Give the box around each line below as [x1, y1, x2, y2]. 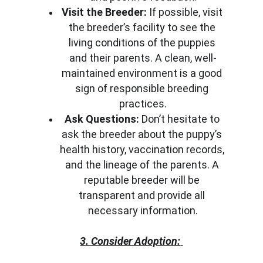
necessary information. [88, 204, 198, 217]
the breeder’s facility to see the [68, 21, 218, 33]
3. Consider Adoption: [80, 235, 181, 247]
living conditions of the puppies [68, 36, 218, 49]
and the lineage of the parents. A [65, 159, 221, 171]
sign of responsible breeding [75, 82, 211, 95]
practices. [119, 97, 167, 110]
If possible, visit [146, 6, 225, 18]
